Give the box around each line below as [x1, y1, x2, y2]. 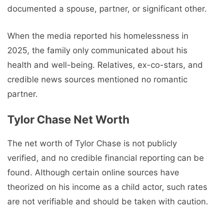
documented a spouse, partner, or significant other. [7, 4, 207, 14]
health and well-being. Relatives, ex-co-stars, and [7, 60, 203, 70]
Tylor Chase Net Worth [7, 113, 129, 127]
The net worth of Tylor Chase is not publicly [7, 139, 177, 149]
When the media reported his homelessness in [7, 31, 188, 41]
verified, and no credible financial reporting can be [7, 153, 204, 163]
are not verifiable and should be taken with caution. [7, 197, 208, 207]
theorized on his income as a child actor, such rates [7, 182, 207, 192]
